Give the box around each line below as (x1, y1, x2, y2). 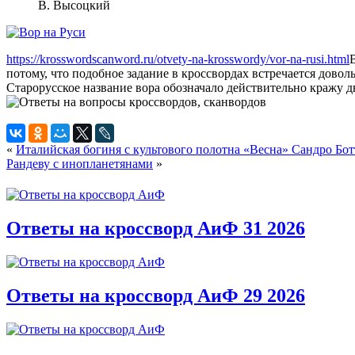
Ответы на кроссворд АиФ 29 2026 (6, 284, 305, 306)
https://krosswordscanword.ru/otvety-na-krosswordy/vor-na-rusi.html (6, 52, 349, 66)
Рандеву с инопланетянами (6, 156, 153, 170)
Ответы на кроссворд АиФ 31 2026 (6, 217, 305, 239)
